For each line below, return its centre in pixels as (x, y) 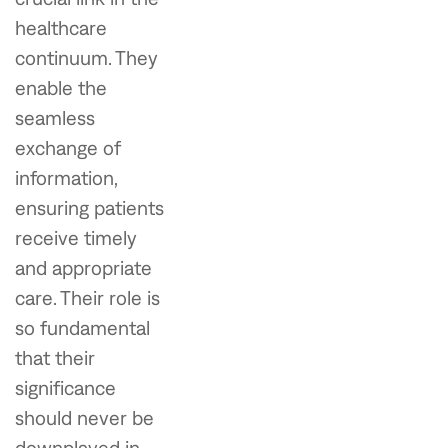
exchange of (67, 147)
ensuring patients (89, 207)
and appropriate (83, 267)
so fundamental (82, 327)
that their (55, 357)
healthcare (61, 27)
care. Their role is (87, 297)
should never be (84, 417)
